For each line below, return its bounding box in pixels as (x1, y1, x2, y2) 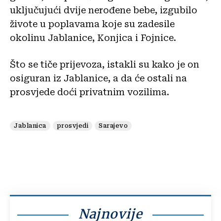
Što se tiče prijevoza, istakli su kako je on (10, 59, 199, 70)
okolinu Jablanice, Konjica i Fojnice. (10, 32, 176, 43)
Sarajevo (99, 122, 128, 129)
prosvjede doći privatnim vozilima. (10, 86, 169, 97)
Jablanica (14, 122, 46, 129)
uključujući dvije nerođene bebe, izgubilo (10, 4, 197, 15)
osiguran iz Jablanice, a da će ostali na (10, 73, 187, 83)
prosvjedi (56, 122, 88, 129)
